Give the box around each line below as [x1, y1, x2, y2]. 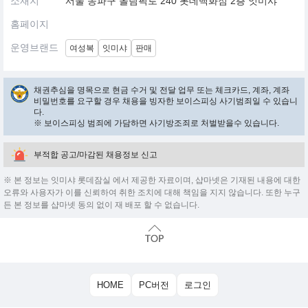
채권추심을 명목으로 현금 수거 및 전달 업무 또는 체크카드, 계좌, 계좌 [34, 85, 289, 95]
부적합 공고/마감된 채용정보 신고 [34, 150, 157, 159]
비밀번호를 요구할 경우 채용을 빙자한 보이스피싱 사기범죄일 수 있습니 [34, 96, 298, 106]
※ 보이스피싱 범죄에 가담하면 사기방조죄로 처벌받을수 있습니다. [34, 118, 279, 128]
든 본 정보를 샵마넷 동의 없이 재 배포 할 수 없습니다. [3, 200, 199, 210]
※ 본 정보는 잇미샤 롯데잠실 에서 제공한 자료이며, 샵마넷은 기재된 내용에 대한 [3, 175, 300, 185]
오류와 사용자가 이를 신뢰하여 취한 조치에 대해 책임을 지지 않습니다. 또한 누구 [3, 188, 300, 197]
